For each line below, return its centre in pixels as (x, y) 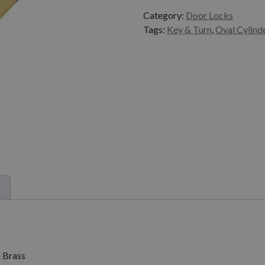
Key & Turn (189, 29)
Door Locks (209, 15)
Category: (164, 15)
